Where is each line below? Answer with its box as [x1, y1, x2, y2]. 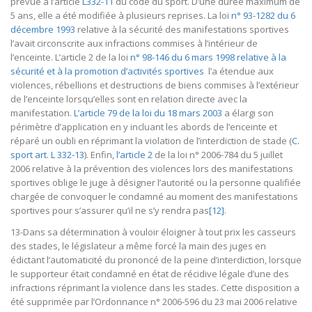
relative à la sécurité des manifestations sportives [75, 22, 289, 36]
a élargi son [222, 106, 274, 119]
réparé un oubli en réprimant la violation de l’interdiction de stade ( [10, 134, 292, 147]
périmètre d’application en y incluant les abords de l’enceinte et [10, 120, 277, 133]
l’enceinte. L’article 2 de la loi [10, 50, 130, 63]
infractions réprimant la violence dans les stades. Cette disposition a [10, 281, 299, 294]
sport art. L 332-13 [10, 148, 84, 161]
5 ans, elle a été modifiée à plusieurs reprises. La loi [10, 8, 231, 22]
